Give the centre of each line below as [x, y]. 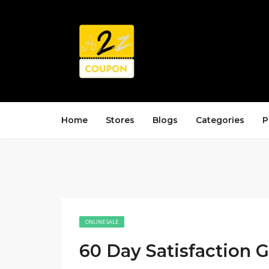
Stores [120, 120]
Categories [220, 120]
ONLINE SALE [102, 222]
